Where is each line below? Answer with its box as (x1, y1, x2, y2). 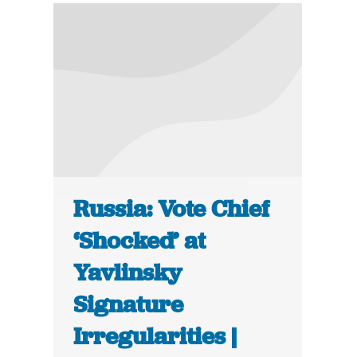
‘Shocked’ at (73, 226, 206, 257)
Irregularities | (73, 321, 237, 352)
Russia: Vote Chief (73, 194, 270, 225)
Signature (73, 289, 184, 320)
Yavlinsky (73, 257, 182, 288)
